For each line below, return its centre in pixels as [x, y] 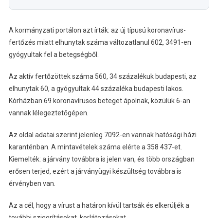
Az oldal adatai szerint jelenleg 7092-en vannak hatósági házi [102, 135]
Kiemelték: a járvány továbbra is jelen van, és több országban [101, 159]
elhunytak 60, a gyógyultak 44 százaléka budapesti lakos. [96, 88]
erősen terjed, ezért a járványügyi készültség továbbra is [95, 171]
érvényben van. [32, 183]
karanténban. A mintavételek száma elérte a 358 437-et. [95, 147]
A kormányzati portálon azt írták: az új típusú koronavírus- [97, 30]
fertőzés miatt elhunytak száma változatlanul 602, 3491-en [100, 42]
